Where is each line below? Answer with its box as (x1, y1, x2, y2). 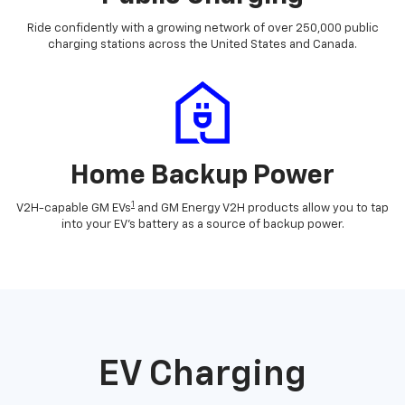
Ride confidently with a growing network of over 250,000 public (26, 23, 379, 35)
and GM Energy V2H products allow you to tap (135, 202, 389, 215)
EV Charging (99, 357, 306, 394)
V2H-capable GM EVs (16, 202, 131, 215)
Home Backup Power (71, 163, 334, 191)
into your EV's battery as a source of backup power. (61, 219, 344, 231)
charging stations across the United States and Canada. (48, 39, 357, 52)
